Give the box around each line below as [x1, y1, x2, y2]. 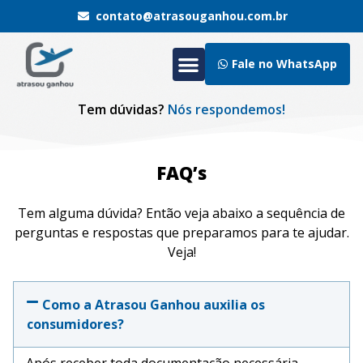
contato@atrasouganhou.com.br [96, 8, 288, 23]
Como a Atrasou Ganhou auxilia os [42, 295, 266, 314]
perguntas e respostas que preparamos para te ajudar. [14, 223, 349, 241]
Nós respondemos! [168, 100, 285, 118]
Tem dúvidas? [78, 100, 168, 118]
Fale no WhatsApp [232, 56, 337, 72]
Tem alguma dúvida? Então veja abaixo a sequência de [18, 203, 345, 222]
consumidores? [27, 314, 124, 333]
